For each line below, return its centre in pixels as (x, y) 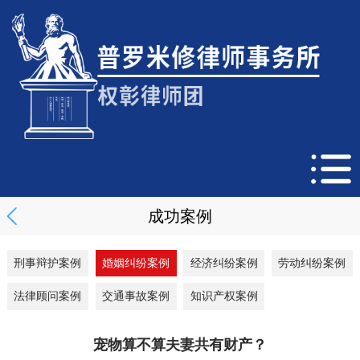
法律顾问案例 (48, 296)
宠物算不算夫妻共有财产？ (180, 344)
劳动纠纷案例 (312, 262)
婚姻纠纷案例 (136, 262)
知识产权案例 (224, 296)
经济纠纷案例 (224, 262)
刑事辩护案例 (48, 262)
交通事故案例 (136, 296)
